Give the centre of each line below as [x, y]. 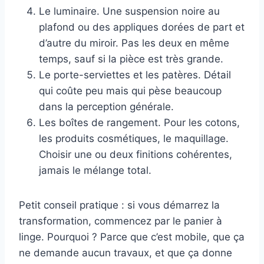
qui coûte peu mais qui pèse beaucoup [130, 91]
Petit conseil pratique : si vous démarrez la [119, 205]
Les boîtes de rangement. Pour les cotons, [139, 123]
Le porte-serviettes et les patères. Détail [135, 75]
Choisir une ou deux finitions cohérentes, [136, 155]
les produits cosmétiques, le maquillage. [134, 139]
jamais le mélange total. [95, 171]
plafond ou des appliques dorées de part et [142, 27]
